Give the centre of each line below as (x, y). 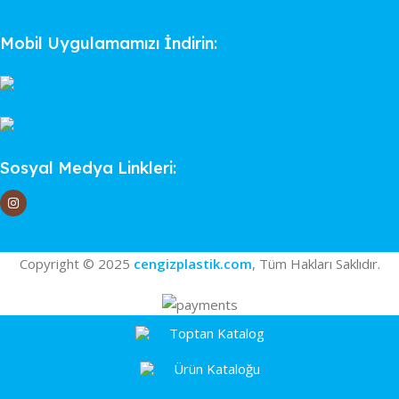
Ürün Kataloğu (216, 368)
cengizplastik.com (192, 264)
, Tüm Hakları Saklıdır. (316, 264)
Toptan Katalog (216, 333)
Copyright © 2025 (76, 264)
